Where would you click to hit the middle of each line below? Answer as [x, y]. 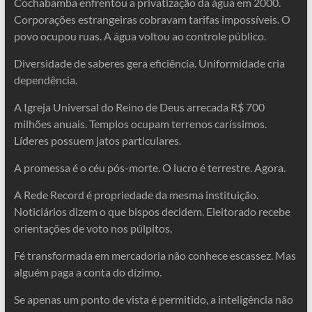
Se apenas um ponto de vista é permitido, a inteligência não [153, 299]
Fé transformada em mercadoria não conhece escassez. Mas [155, 255]
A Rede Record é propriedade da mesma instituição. [136, 195]
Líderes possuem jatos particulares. [97, 140]
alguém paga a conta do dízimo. [87, 272]
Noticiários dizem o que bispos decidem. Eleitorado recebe [152, 211]
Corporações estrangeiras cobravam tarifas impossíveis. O [152, 19]
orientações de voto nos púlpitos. [93, 228]
